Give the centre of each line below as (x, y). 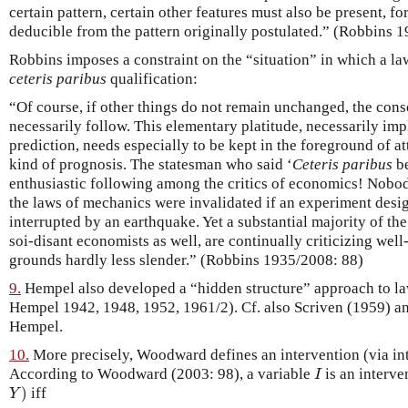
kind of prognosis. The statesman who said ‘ (151, 165)
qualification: (152, 79)
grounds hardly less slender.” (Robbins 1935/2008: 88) (186, 260)
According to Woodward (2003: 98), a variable (162, 374)
